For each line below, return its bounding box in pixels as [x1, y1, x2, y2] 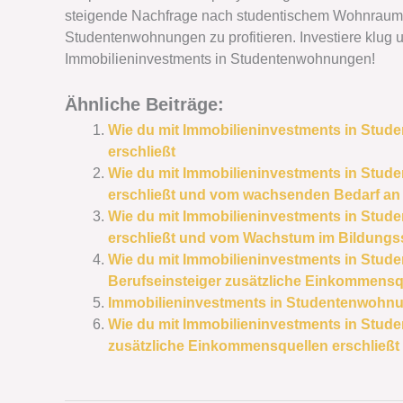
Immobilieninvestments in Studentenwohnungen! [65, 51, 375, 67]
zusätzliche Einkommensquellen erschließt [108, 337, 399, 354]
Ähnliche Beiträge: [65, 94, 224, 114]
